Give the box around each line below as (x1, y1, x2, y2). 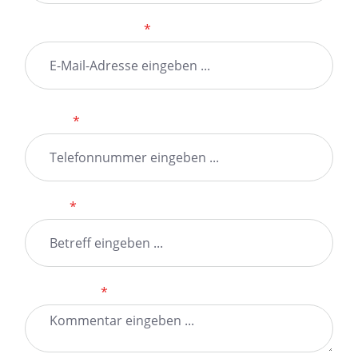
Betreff (25, 198, 70, 216)
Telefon (25, 113, 73, 130)
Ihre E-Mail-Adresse (25, 21, 144, 38)
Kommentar (25, 284, 101, 301)
